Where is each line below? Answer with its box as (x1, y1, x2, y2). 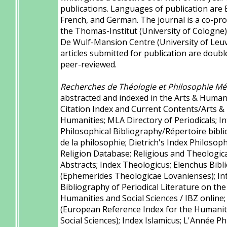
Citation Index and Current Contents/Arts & (60, 103, 224, 115)
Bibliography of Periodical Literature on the (60, 181, 226, 193)
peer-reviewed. (60, 59, 117, 70)
